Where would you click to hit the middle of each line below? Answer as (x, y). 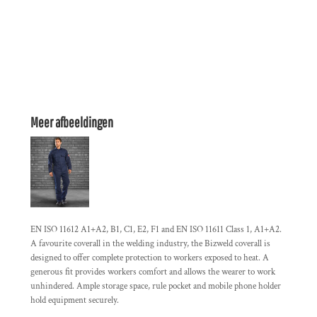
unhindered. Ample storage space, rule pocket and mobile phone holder (156, 286)
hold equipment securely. (75, 300)
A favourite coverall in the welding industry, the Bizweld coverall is (150, 244)
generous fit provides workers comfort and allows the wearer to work (153, 272)
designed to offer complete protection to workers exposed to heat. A (150, 258)
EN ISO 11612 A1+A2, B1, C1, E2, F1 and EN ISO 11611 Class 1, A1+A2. (156, 230)
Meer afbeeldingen (72, 122)
